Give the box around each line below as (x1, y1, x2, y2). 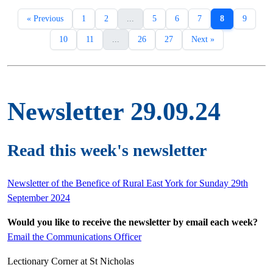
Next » (191, 35, 214, 44)
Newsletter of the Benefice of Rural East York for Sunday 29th (7, 177, 248, 188)
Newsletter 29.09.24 (7, 97, 221, 126)
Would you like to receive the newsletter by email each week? (7, 216, 258, 227)
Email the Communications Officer (7, 231, 141, 242)
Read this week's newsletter (7, 140, 207, 160)
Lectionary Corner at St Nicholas (7, 255, 134, 266)
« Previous (26, 14, 63, 24)
